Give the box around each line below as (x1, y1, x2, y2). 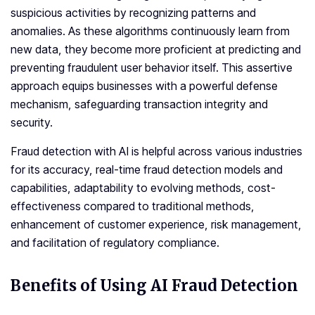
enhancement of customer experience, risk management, (11, 217, 302, 232)
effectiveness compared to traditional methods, (11, 199, 255, 214)
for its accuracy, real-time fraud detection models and (11, 162, 283, 177)
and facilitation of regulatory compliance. (11, 236, 219, 250)
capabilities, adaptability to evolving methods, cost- (11, 181, 276, 195)
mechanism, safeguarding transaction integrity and (11, 97, 268, 112)
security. (11, 115, 53, 130)
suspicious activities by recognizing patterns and (11, 6, 256, 20)
